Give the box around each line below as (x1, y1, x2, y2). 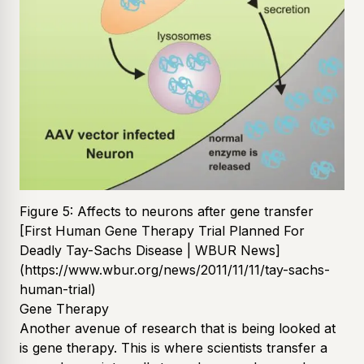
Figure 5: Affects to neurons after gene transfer (19, 202, 314, 219)
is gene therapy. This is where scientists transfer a (19, 339, 327, 356)
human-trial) (19, 280, 96, 297)
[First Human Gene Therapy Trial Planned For (19, 222, 305, 239)
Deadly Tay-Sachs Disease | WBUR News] (19, 241, 280, 258)
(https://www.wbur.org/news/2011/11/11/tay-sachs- (19, 261, 330, 278)
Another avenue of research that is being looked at (19, 319, 336, 336)
